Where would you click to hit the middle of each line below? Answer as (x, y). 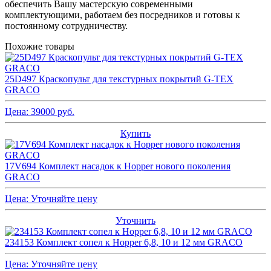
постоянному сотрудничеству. (66, 25)
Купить (135, 133)
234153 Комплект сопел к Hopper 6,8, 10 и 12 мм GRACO (124, 242)
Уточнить (135, 220)
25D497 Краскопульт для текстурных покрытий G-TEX (119, 79)
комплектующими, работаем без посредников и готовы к (122, 15)
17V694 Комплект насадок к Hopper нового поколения (118, 166)
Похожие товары (40, 46)
